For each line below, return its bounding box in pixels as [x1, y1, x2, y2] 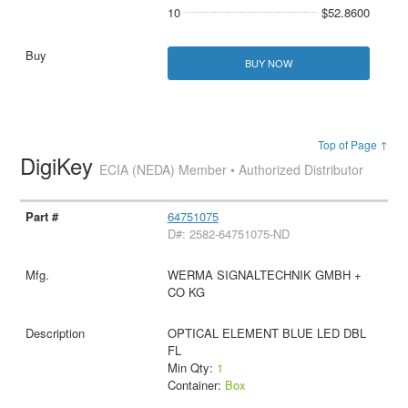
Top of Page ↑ [317, 137, 388, 153]
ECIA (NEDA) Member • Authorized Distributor [99, 160, 364, 179]
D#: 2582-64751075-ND [167, 225, 290, 243]
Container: [167, 376, 225, 394]
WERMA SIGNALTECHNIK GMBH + [167, 266, 362, 284]
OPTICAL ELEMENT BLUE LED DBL [167, 324, 366, 342]
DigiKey [20, 149, 100, 182]
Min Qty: [167, 359, 217, 377]
